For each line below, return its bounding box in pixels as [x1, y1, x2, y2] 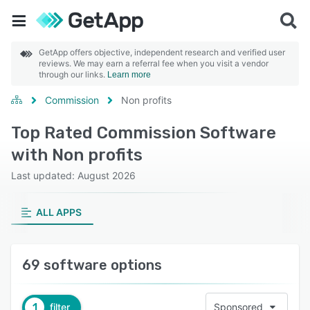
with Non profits [11, 145, 143, 165]
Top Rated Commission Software [11, 123, 276, 143]
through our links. [39, 69, 107, 80]
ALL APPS [35, 206, 82, 218]
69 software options [22, 257, 162, 273]
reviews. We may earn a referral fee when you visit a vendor [39, 58, 268, 69]
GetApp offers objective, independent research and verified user [39, 47, 285, 57]
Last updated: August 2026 [11, 170, 136, 181]
